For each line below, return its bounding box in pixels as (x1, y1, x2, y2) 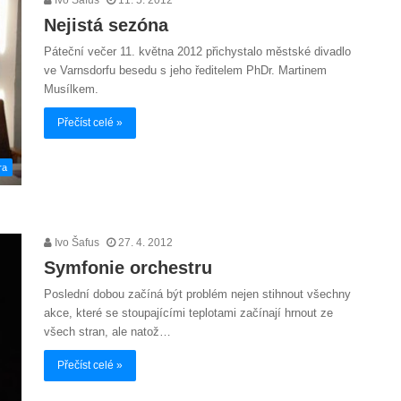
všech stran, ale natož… (44, 325, 171, 339)
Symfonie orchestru (44, 258, 212, 278)
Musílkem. (44, 81, 102, 96)
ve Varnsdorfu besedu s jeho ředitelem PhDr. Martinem (44, 63, 327, 77)
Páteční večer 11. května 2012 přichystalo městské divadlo (44, 44, 351, 58)
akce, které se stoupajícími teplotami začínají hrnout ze (44, 306, 333, 320)
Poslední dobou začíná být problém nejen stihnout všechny (44, 287, 351, 302)
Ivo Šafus (52, 236, 99, 250)
